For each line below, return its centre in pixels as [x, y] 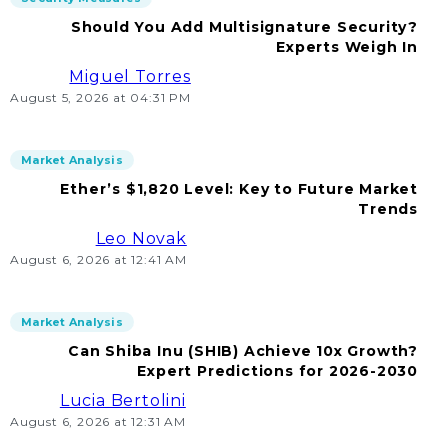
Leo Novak [141, 238]
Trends [388, 209]
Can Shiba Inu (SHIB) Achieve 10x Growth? [243, 351]
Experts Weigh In [347, 47]
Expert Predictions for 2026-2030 [277, 371]
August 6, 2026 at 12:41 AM [98, 259]
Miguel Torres [130, 76]
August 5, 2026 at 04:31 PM [100, 97]
